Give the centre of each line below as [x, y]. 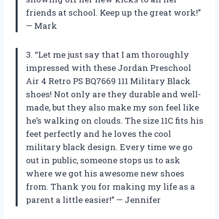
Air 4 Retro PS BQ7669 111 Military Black [108, 81]
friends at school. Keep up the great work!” [113, 12]
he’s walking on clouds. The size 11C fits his [115, 120]
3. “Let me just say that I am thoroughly [108, 54]
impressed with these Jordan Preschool [109, 67]
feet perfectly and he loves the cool [99, 133]
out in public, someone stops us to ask [103, 160]
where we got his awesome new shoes [105, 173]
